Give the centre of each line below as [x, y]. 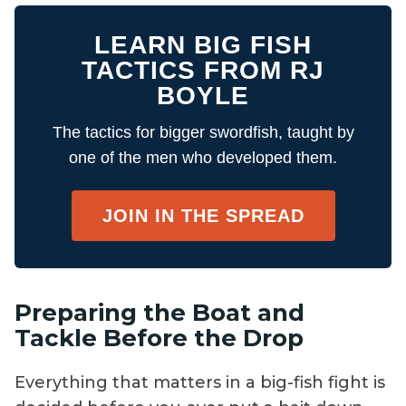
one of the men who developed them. [203, 157]
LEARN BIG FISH [203, 44]
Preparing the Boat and [159, 312]
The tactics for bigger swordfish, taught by [203, 132]
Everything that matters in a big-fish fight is [200, 383]
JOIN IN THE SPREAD [203, 215]
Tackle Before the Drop [159, 338]
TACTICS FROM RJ [203, 70]
